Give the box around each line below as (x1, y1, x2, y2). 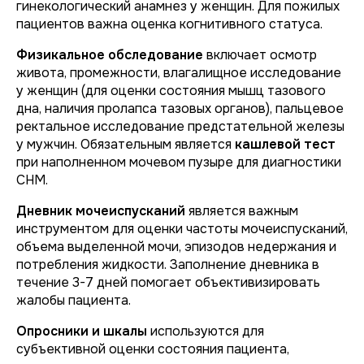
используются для (147, 323, 264, 340)
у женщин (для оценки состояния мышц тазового (16, 82, 326, 99)
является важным (185, 202, 298, 219)
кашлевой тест (235, 136, 336, 153)
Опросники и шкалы (16, 323, 147, 340)
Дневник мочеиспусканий (16, 202, 185, 219)
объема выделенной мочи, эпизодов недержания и (16, 238, 336, 255)
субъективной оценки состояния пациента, (16, 340, 289, 357)
